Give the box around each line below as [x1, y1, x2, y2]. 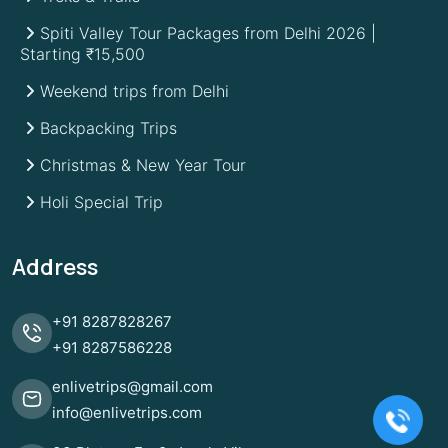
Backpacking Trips [40, 117, 177, 138]
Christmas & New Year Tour [40, 154, 246, 175]
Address [12, 252, 98, 283]
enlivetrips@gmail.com [52, 377, 213, 397]
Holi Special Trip [40, 191, 163, 212]
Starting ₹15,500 [20, 43, 145, 64]
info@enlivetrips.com [52, 403, 202, 423]
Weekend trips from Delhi [40, 80, 229, 101]
